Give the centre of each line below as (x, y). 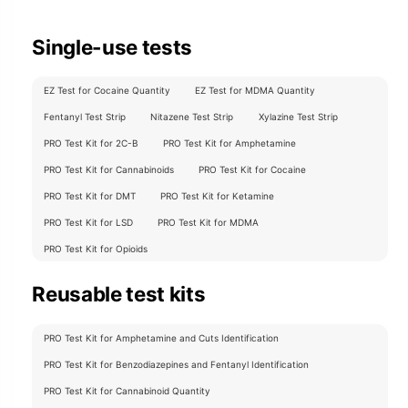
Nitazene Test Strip (192, 117)
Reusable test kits (119, 294)
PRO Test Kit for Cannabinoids (108, 170)
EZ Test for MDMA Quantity (255, 91)
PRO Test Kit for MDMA (209, 223)
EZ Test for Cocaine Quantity (107, 91)
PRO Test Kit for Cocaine (253, 170)
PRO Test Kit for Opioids (95, 249)
